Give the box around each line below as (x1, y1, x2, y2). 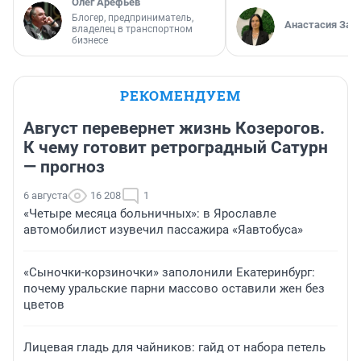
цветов (23, 297, 64, 313)
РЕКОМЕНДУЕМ (120, 86, 241, 106)
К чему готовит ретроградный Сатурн (23, 138, 328, 158)
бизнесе (72, 35, 108, 47)
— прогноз (23, 157, 105, 177)
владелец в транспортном (72, 23, 193, 35)
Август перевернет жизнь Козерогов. (23, 118, 325, 139)
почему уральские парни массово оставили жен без (23, 281, 325, 297)
